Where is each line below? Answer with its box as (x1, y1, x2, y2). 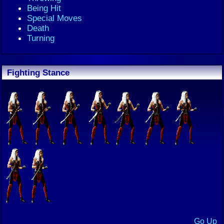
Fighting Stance (7, 67, 69, 77)
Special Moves (27, 13, 82, 23)
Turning (27, 33, 54, 43)
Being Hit (27, 3, 61, 13)
